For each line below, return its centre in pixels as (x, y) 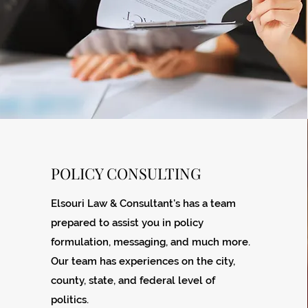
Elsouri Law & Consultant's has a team (143, 203)
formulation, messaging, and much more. (150, 242)
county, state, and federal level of (133, 280)
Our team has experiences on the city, (143, 261)
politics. (71, 300)
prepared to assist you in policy (127, 223)
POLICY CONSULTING (125, 173)
